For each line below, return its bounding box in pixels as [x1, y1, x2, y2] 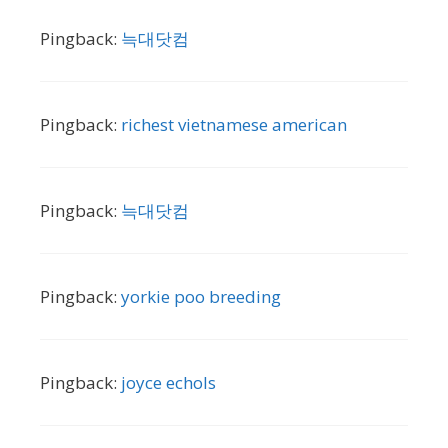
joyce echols [121, 370, 216, 394]
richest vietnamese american [121, 112, 347, 136]
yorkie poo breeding [121, 284, 281, 308]
